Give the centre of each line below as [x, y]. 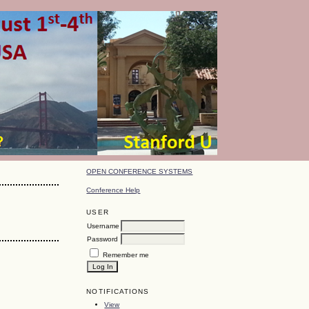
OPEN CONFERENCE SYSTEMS [140, 172]
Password [103, 239]
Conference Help [113, 190]
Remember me [126, 255]
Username [103, 226]
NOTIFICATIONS [118, 291]
